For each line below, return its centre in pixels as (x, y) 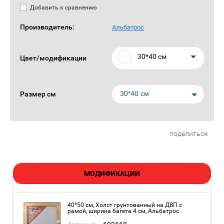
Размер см (38, 94)
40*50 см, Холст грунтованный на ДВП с (125, 205)
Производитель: (47, 27)
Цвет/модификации (53, 58)
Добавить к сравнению (63, 7)
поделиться (189, 133)
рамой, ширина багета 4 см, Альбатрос (123, 211)
